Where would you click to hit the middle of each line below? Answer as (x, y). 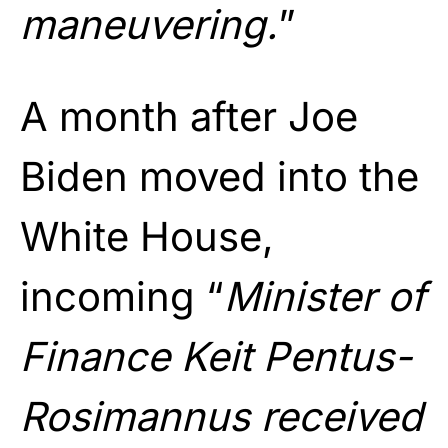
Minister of (325, 296)
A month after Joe (189, 116)
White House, (147, 236)
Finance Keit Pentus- (216, 356)
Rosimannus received (221, 416)
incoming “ (122, 296)
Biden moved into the (219, 176)
